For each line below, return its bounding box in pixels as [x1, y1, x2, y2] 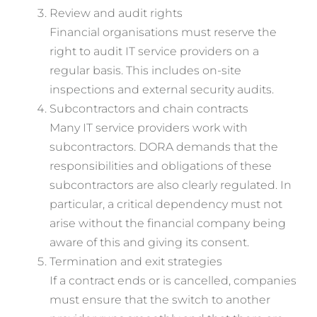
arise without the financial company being [50, 217, 287, 231]
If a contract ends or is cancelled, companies [50, 274, 297, 288]
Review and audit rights [50, 6, 183, 21]
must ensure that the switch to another [50, 293, 271, 307]
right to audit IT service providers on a [50, 45, 260, 59]
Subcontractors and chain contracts [50, 102, 249, 116]
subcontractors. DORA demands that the [50, 140, 279, 154]
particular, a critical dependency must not [50, 197, 283, 212]
